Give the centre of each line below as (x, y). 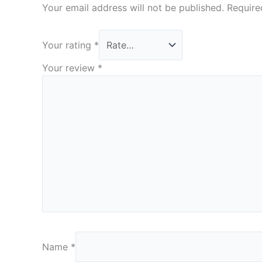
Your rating (68, 45)
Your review (70, 68)
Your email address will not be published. (133, 7)
